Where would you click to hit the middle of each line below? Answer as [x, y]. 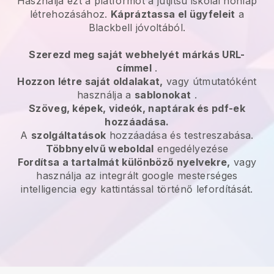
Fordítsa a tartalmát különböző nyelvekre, [124, 162]
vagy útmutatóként [210, 81]
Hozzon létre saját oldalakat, [90, 81]
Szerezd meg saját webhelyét [104, 54]
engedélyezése [191, 148]
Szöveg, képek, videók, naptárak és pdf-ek [137, 108]
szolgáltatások [68, 135]
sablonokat [163, 94]
